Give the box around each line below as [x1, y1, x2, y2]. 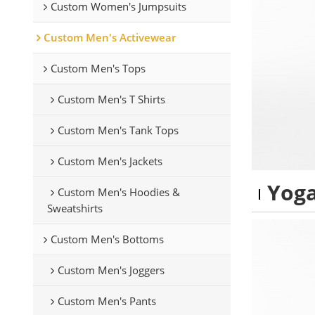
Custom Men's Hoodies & [57, 184, 180, 199]
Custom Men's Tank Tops [57, 122, 179, 137]
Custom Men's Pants [57, 293, 156, 308]
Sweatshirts [46, 200, 103, 215]
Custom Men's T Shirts [57, 91, 165, 106]
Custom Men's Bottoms [50, 231, 164, 246]
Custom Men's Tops [50, 60, 146, 75]
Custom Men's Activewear [43, 30, 176, 44]
